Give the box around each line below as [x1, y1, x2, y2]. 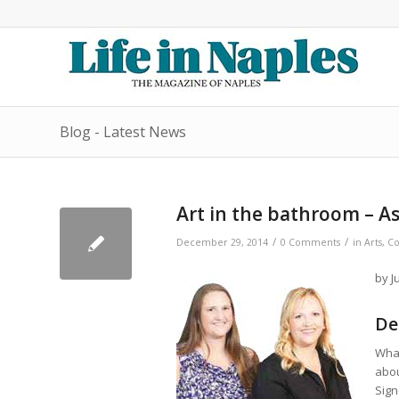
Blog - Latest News [60, 122, 186, 142]
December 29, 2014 [176, 236, 268, 248]
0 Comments [281, 236, 340, 248]
